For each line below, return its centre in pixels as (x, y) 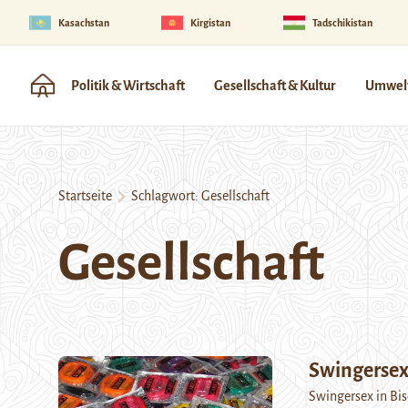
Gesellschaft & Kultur (275, 86)
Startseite (85, 196)
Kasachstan (84, 22)
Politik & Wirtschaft (128, 86)
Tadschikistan (342, 22)
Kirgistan (211, 22)
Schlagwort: (163, 196)
